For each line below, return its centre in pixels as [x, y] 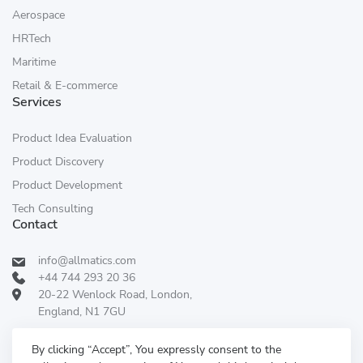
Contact [35, 225]
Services [37, 102]
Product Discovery [58, 162]
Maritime [34, 62]
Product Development [67, 186]
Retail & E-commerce [65, 86]
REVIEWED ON [189, 341]
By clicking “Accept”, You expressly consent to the [156, 350]
